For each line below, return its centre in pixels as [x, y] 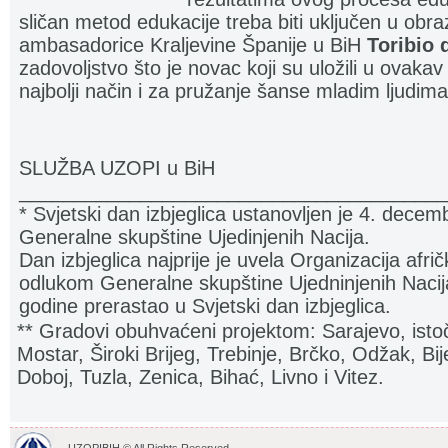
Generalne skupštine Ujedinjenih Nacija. [194, 237]
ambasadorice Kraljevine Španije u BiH [193, 45]
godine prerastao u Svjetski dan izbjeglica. [205, 306]
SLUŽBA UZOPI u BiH [117, 168]
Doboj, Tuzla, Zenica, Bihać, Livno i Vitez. [200, 377]
